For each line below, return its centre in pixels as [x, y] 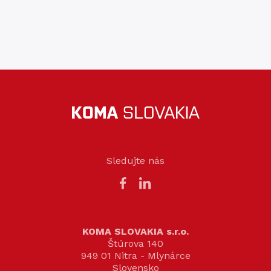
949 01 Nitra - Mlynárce [135, 255]
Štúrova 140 [135, 243]
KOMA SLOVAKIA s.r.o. [135, 231]
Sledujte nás [135, 160]
